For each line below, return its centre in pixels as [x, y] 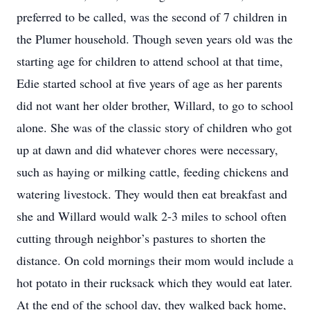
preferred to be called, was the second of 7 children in [152, 17]
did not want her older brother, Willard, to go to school [155, 105]
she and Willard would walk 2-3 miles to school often [152, 216]
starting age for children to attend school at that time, [150, 61]
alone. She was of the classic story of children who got [154, 127]
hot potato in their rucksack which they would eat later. [155, 282]
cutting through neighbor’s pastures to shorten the [141, 238]
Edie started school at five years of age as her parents [149, 83]
